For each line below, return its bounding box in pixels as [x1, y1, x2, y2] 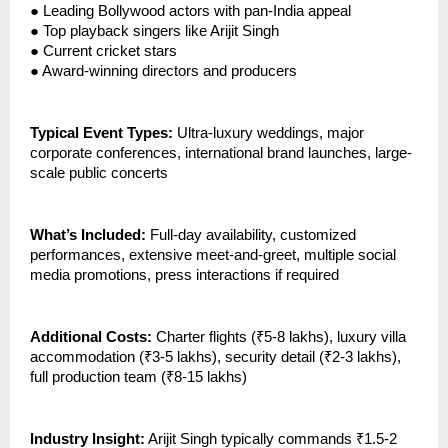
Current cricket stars [43, 43, 177, 60]
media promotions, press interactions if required [30, 267, 339, 284]
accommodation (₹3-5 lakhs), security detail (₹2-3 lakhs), [30, 349, 401, 366]
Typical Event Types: [30, 125, 177, 142]
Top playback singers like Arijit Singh [43, 23, 279, 40]
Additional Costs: [30, 329, 152, 346]
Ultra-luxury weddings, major [177, 125, 364, 142]
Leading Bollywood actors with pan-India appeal [43, 3, 351, 20]
